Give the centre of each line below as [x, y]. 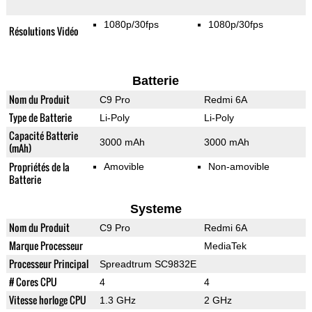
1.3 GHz [117, 301]
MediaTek [225, 246]
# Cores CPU [33, 282]
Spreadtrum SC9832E [148, 264]
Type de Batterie [40, 118]
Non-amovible [239, 167]
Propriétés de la [39, 167]
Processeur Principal [48, 264]
